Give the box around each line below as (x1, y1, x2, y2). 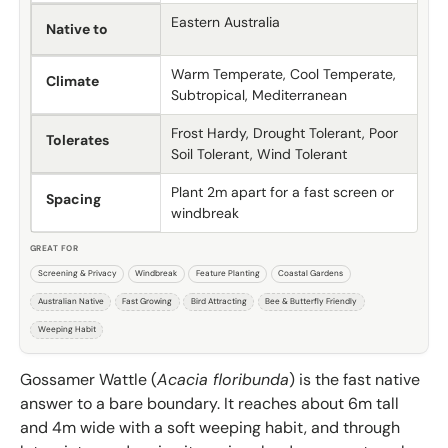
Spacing (46, 189, 101, 208)
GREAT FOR (30, 242, 79, 254)
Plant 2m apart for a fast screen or (171, 182, 394, 201)
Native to (46, 19, 108, 38)
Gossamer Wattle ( (20, 368, 157, 390)
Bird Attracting (190, 295, 247, 307)
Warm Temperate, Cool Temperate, (171, 64, 396, 83)
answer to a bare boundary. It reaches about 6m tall (20, 392, 399, 414)
